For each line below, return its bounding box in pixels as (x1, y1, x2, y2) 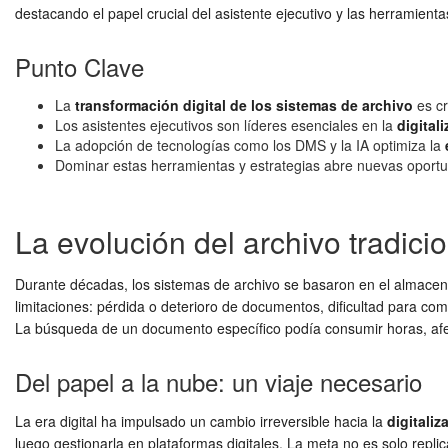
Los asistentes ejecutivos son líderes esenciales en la (55, 115, 397, 135)
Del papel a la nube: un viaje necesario (15, 364, 422, 399)
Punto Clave (15, 49, 144, 84)
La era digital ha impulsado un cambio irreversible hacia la (15, 411, 387, 431)
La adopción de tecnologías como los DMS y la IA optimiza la (55, 135, 445, 155)
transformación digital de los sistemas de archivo (75, 95, 413, 115)
